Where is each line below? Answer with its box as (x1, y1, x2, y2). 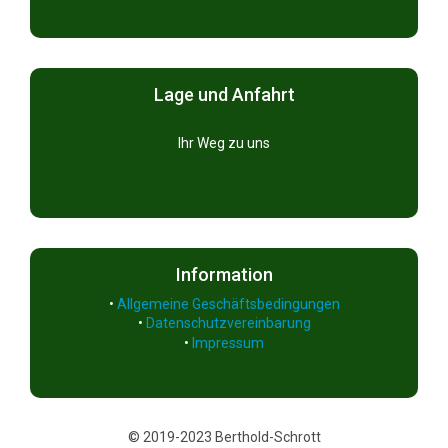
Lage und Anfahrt (153, 83, 295, 105)
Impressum (192, 334, 264, 351)
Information (175, 263, 273, 285)
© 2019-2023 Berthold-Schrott (127, 428, 321, 445)
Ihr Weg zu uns (178, 135, 270, 152)
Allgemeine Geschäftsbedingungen (116, 295, 340, 312)
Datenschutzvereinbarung (145, 315, 311, 332)
